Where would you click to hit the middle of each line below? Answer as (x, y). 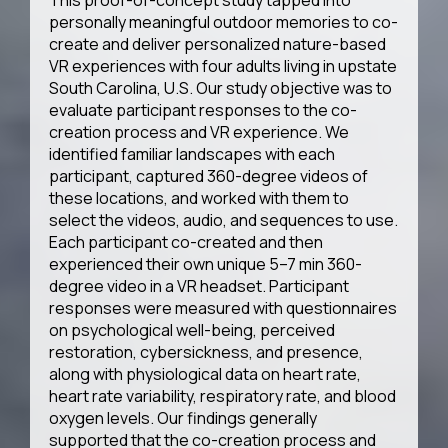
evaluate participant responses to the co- (203, 110)
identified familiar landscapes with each (192, 154)
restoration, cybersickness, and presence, (206, 352)
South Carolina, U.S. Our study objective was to (221, 88)
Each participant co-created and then (186, 242)
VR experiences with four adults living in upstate (223, 66)
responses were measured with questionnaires (223, 308)
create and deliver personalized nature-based (218, 44)
